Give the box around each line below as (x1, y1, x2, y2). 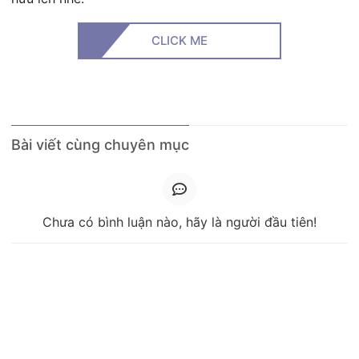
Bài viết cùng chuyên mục (11, 136, 189, 153)
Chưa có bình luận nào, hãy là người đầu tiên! (42, 214, 317, 230)
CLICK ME (151, 33, 208, 48)
